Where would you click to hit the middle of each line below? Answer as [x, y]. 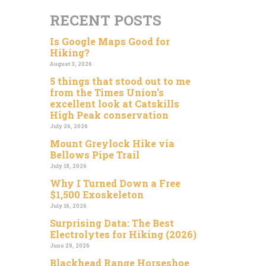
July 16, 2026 [68, 205]
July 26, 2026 [69, 126]
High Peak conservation [109, 115]
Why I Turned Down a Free [115, 183]
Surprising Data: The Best [112, 223]
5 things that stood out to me [120, 81]
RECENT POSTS [105, 20]
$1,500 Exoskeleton [96, 194]
